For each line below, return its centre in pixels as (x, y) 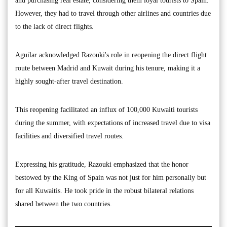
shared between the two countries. (64, 204)
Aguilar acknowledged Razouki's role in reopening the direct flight (111, 55)
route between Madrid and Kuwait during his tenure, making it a (108, 68)
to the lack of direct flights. (54, 26)
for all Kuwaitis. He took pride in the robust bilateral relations (104, 191)
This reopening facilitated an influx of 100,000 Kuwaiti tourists (106, 109)
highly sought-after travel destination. (69, 81)
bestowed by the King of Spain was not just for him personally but (111, 177)
